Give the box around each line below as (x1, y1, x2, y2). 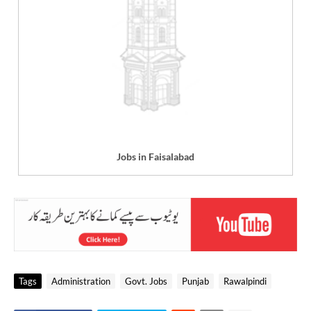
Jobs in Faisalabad (117, 150, 194, 162)
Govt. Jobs (125, 276, 167, 287)
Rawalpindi (224, 276, 267, 287)
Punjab (182, 276, 209, 287)
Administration (51, 276, 110, 287)
